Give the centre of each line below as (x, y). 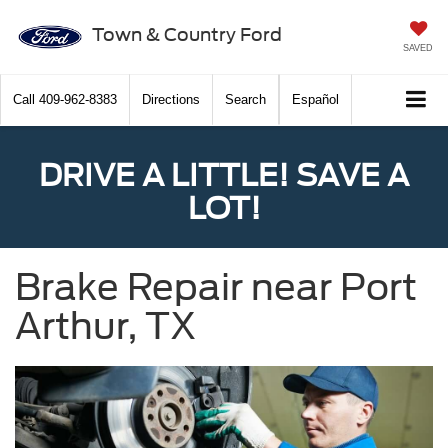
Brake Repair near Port (216, 287)
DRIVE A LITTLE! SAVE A (224, 175)
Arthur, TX (105, 326)
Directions (171, 100)
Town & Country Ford (186, 34)
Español (315, 100)
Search (245, 100)
